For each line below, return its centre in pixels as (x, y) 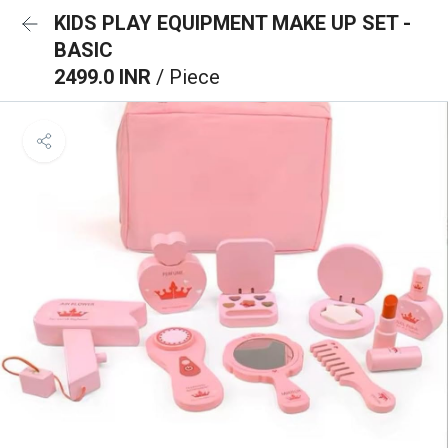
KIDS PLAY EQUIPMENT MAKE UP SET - (232, 23)
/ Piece (188, 77)
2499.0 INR (105, 77)
